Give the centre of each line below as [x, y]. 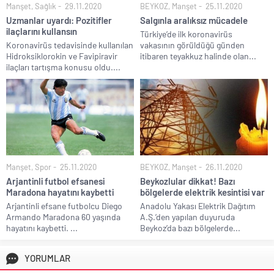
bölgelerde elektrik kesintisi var [202, 192]
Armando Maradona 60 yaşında [63, 217]
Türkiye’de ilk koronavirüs [186, 34]
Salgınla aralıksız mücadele [194, 20]
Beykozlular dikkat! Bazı [187, 181]
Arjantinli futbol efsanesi [55, 181]
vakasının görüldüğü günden [192, 45]
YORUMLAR [47, 258]
